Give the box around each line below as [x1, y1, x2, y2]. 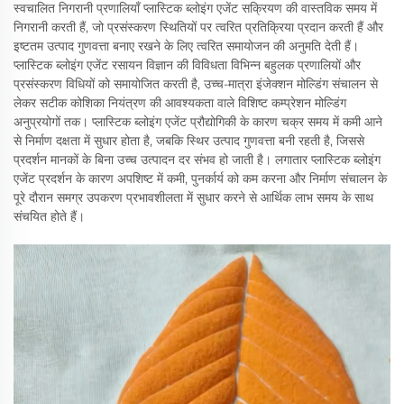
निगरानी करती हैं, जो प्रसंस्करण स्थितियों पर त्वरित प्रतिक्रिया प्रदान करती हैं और [14, 19, 383, 36]
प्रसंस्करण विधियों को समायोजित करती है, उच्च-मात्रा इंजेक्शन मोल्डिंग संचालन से [14, 76, 378, 93]
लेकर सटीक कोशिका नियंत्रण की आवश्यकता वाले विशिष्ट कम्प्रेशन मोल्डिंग [14, 95, 346, 112]
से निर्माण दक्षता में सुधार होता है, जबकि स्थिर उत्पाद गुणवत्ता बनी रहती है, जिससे [14, 133, 364, 150]
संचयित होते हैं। [14, 208, 85, 225]
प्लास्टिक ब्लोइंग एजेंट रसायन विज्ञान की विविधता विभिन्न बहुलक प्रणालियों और [14, 57, 361, 74]
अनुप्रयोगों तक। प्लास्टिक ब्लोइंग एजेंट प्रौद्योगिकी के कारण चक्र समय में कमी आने [14, 114, 382, 131]
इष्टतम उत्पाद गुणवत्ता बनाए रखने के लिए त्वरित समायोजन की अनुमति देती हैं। [14, 38, 359, 55]
